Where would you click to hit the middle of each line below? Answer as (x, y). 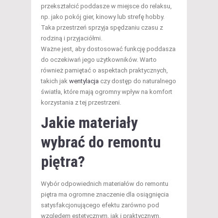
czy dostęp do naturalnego (137, 81)
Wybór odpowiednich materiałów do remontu (105, 184)
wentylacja (84, 81)
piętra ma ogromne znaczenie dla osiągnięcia (105, 195)
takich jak (55, 81)
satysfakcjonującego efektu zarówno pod (100, 205)
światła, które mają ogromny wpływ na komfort (107, 92)
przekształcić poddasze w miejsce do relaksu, (106, 6)
